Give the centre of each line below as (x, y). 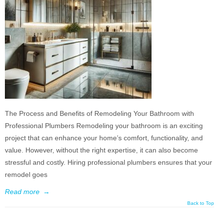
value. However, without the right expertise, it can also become (101, 150)
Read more (22, 192)
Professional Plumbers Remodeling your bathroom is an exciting (104, 126)
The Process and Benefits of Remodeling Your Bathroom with (99, 113)
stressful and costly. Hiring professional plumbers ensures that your (109, 162)
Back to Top (201, 203)
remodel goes (26, 175)
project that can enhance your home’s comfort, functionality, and (104, 138)
